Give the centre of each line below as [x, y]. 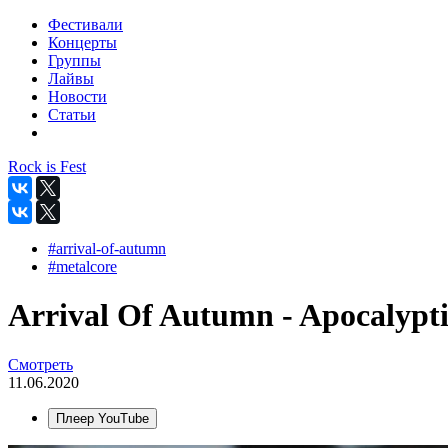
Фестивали [85, 24]
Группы [74, 60]
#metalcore [82, 266]
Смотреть [40, 364]
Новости [77, 96]
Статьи [72, 114]
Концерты [82, 42]
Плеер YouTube [102, 418]
